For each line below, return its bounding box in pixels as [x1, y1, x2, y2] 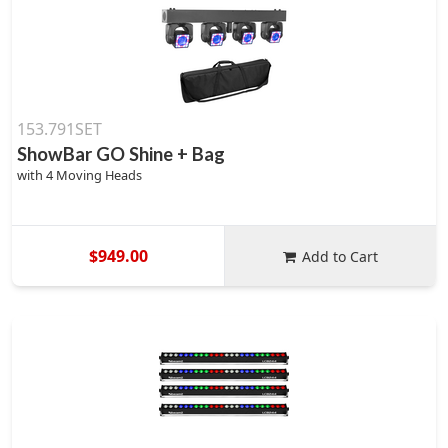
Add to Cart [302, 246, 379, 266]
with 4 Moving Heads [17, 166, 142, 184]
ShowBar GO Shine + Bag [17, 143, 225, 165]
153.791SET [17, 118, 102, 140]
